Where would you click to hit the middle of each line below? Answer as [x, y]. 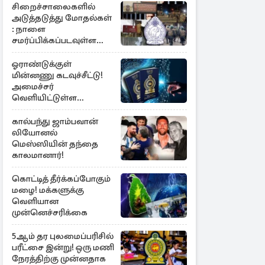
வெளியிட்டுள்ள [44, 98]
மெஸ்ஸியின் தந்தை [55, 144]
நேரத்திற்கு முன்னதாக [59, 258]
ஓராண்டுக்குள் [42, 64]
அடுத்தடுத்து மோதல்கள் [62, 18]
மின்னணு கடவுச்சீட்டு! [57, 75]
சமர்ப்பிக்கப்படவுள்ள [54, 40]
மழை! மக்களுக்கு [48, 190]
